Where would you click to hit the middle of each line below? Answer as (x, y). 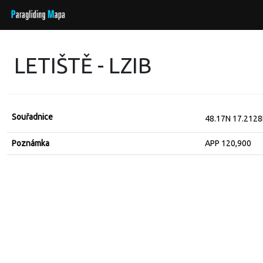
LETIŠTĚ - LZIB (83, 65)
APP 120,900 (228, 143)
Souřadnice (32, 117)
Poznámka (31, 143)
